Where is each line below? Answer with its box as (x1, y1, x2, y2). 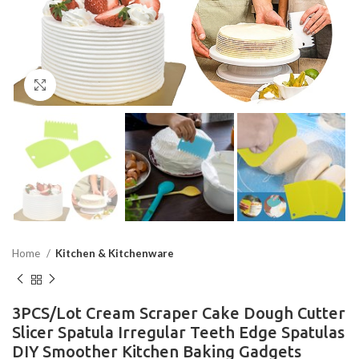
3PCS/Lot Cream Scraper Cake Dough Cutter (12, 303, 345, 322)
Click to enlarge (56, 79, 136, 91)
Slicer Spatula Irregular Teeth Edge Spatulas (12, 322, 345, 341)
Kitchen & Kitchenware (55, 247, 174, 260)
